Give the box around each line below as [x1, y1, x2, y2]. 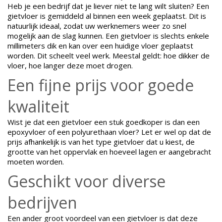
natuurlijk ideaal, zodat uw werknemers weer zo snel [7, 20, 186, 31]
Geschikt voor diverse [7, 170, 166, 192]
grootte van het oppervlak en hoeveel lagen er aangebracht [7, 146, 211, 157]
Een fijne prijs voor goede [7, 74, 194, 96]
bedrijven [7, 191, 77, 213]
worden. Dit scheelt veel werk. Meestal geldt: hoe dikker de [7, 50, 210, 60]
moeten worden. [7, 156, 64, 166]
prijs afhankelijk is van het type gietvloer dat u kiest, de [7, 136, 195, 147]
